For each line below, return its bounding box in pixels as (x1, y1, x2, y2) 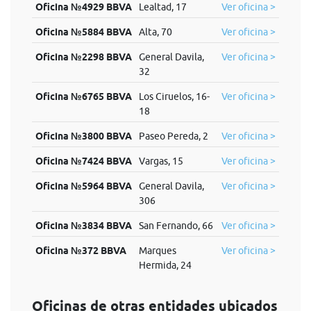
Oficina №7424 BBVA (35, 155, 132, 167)
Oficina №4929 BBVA (35, 1, 132, 12)
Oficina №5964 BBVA (35, 180, 132, 192)
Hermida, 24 (138, 260, 192, 271)
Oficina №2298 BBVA (35, 51, 132, 62)
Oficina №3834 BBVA (35, 220, 132, 231)
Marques (138, 245, 176, 256)
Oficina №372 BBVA (35, 245, 126, 256)
